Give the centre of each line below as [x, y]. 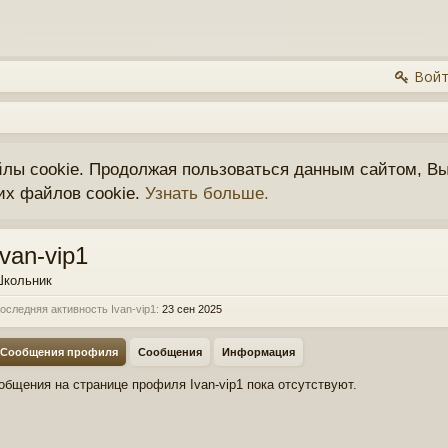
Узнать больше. [207, 193]
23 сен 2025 [192, 309]
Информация [258, 352]
